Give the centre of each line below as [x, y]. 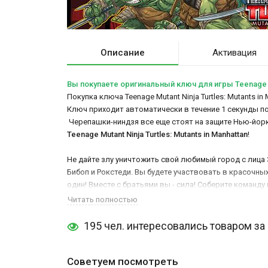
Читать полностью [103, 199]
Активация [234, 52]
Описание [122, 52]
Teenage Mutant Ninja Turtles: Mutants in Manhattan [157, 134]
